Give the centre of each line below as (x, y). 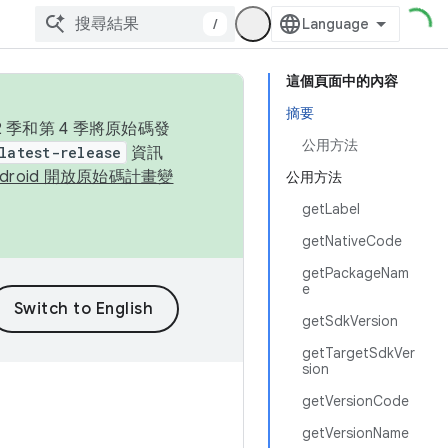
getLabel (331, 209)
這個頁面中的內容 (342, 81)
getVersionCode (355, 401)
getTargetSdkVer (358, 353)
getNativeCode (352, 241)
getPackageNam (355, 273)
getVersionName (355, 433)
